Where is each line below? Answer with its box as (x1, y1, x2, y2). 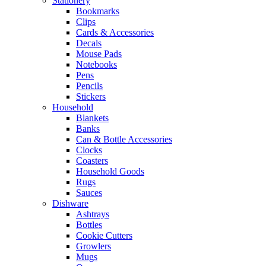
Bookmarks (76, 6, 119, 16)
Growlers (76, 241, 111, 251)
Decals (76, 38, 102, 48)
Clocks (76, 145, 102, 155)
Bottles (76, 220, 102, 230)
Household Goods (76, 166, 144, 176)
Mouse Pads (76, 49, 122, 59)
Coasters (76, 156, 108, 166)
